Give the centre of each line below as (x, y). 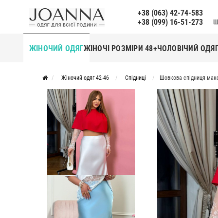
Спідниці (136, 78)
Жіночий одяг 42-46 (85, 78)
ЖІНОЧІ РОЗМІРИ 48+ (120, 48)
